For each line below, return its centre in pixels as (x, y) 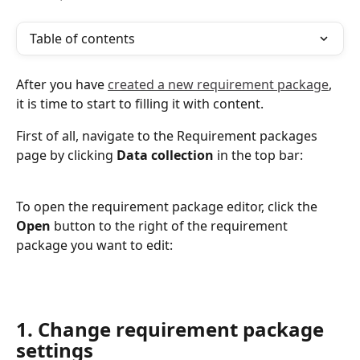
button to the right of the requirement (172, 226)
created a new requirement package (218, 84)
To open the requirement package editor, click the (168, 207)
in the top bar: (258, 155)
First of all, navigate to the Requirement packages (168, 136)
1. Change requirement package (172, 329)
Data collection (165, 155)
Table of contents (82, 39)
